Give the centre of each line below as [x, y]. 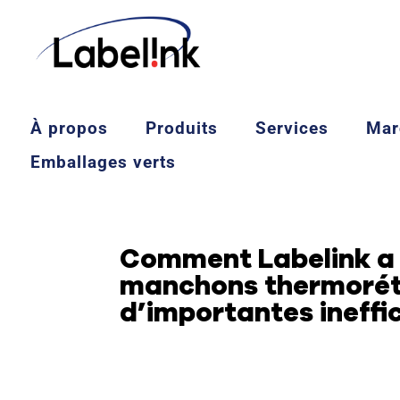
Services [292, 128]
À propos [69, 128]
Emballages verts [103, 162]
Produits [181, 128]
